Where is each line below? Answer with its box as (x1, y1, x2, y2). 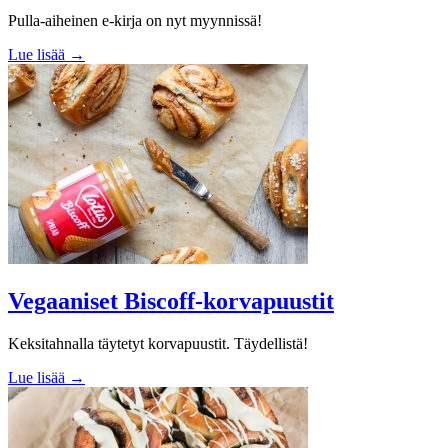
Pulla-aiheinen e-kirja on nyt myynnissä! (8, 11, 262, 29)
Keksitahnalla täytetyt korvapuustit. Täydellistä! (8, 334, 308, 352)
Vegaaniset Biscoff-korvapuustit (8, 287, 334, 314)
